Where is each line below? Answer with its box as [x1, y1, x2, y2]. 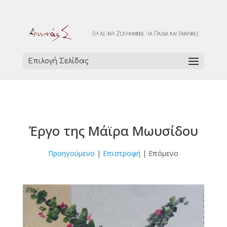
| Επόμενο [140, 148, 179, 159]
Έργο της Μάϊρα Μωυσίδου [28, 122, 198, 140]
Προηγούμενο [48, 148, 95, 159]
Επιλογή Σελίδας [27, 57, 89, 65]
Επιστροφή [103, 148, 141, 159]
